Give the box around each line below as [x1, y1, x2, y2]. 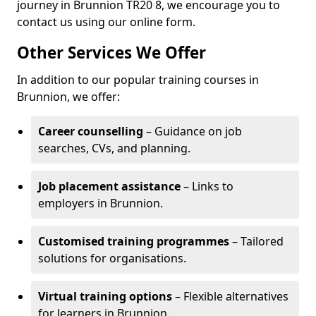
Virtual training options [38, 288, 172, 304]
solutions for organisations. [38, 250, 186, 266]
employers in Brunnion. [38, 195, 163, 211]
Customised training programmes [38, 233, 229, 249]
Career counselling [38, 123, 143, 139]
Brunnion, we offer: [17, 89, 120, 104]
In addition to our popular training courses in [17, 72, 259, 87]
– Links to [181, 178, 233, 194]
